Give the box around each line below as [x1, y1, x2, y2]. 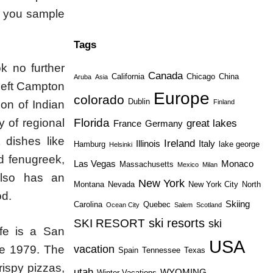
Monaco [221, 158, 253, 169]
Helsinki [108, 140, 132, 148]
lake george [218, 139, 260, 149]
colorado [73, 92, 124, 107]
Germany [144, 118, 183, 129]
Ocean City [105, 200, 140, 208]
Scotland [196, 200, 222, 208]
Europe [153, 88, 210, 108]
